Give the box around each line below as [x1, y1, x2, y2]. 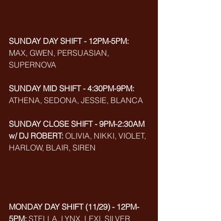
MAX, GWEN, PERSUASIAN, [9, 48, 109, 58]
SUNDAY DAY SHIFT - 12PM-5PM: [9, 36, 131, 46]
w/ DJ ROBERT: [9, 131, 63, 141]
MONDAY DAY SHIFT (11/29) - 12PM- [9, 202, 139, 212]
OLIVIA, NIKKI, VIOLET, [63, 131, 148, 141]
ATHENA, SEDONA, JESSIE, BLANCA [9, 95, 143, 105]
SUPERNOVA [9, 60, 56, 70]
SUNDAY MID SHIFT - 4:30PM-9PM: [9, 83, 134, 93]
